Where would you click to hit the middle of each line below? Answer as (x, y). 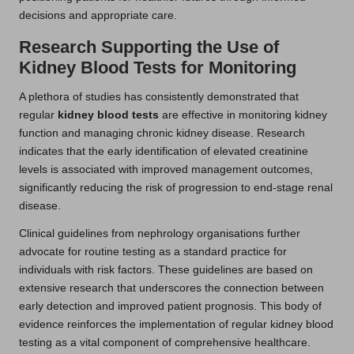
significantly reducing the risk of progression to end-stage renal (176, 187)
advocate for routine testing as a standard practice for (153, 251)
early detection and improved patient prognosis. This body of (170, 306)
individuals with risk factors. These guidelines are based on (166, 269)
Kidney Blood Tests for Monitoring (158, 67)
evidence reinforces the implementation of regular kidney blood (176, 324)
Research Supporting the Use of (149, 47)
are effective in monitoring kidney (243, 115)
